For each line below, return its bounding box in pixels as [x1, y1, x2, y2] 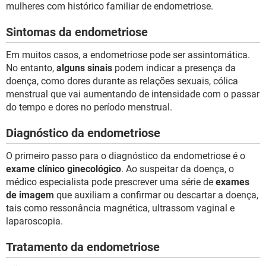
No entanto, [6, 62, 56, 74]
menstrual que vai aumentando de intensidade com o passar [6, 88, 259, 100]
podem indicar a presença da [112, 62, 236, 74]
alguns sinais [56, 62, 112, 74]
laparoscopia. [6, 216, 63, 227]
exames [216, 176, 249, 188]
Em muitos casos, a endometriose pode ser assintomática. [6, 49, 250, 61]
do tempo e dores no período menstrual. [6, 102, 172, 113]
